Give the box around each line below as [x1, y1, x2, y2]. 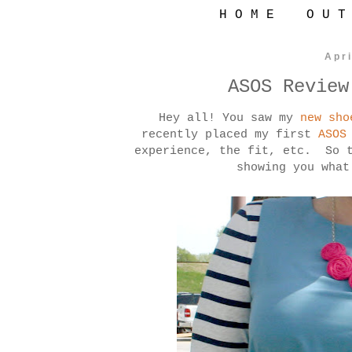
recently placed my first [141, 128, 318, 142]
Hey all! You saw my [152, 112, 293, 126]
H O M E [219, 7, 274, 22]
